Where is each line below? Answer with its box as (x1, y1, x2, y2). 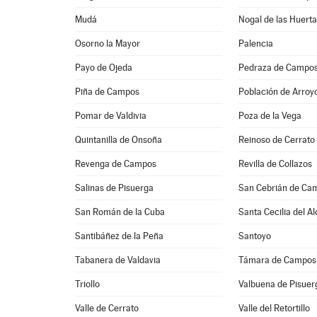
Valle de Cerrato (75, 303, 139, 313)
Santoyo (238, 231, 272, 241)
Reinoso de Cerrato (238, 134, 316, 145)
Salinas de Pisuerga (75, 183, 154, 193)
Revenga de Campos (75, 158, 157, 169)
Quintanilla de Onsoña (75, 134, 163, 145)
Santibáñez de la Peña (75, 231, 164, 241)
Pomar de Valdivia (75, 110, 147, 121)
